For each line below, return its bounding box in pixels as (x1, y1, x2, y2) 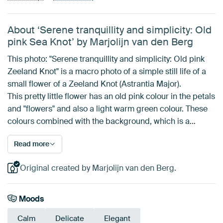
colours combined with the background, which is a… (7, 116, 196, 126)
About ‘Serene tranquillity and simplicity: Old (7, 23, 212, 36)
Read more (14, 139, 49, 148)
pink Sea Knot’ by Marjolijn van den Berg (7, 35, 193, 48)
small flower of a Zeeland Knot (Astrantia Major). (7, 79, 181, 89)
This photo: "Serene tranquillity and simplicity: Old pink (7, 54, 205, 64)
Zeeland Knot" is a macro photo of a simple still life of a (7, 66, 206, 77)
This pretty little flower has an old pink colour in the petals (7, 91, 215, 102)
